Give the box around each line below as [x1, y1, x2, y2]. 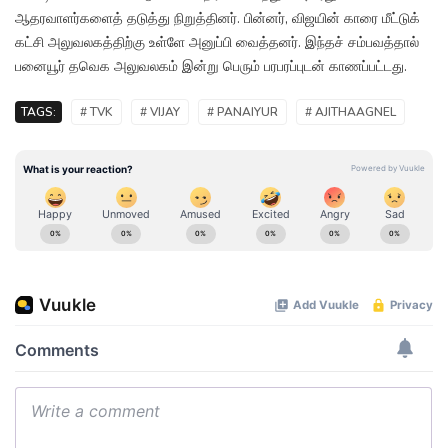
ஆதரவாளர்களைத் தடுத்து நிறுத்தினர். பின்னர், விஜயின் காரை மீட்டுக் [15, 9, 420, 29]
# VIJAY [140, 104, 180, 121]
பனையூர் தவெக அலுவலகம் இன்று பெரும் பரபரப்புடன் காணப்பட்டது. [15, 57, 407, 77]
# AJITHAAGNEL [305, 104, 396, 121]
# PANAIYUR [207, 104, 278, 121]
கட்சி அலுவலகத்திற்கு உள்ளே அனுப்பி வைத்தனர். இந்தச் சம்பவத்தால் [15, 33, 419, 53]
